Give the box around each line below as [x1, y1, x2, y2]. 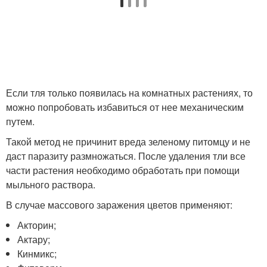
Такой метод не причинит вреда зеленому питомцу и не [6, 135, 250, 149]
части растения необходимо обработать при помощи [6, 163, 240, 178]
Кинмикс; [17, 247, 57, 261]
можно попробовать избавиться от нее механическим [6, 100, 244, 114]
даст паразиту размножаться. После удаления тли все [6, 149, 246, 163]
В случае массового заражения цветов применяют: [6, 198, 232, 212]
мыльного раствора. [6, 178, 95, 192]
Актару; [17, 232, 51, 247]
